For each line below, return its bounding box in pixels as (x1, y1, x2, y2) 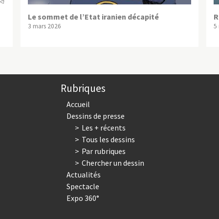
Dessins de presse (66, 111, 125, 121)
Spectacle (66, 181, 100, 192)
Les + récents (81, 123, 126, 133)
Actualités (66, 170, 101, 180)
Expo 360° (66, 193, 100, 203)
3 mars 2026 (27, 22, 61, 31)
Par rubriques (81, 146, 126, 156)
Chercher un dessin (81, 158, 144, 168)
